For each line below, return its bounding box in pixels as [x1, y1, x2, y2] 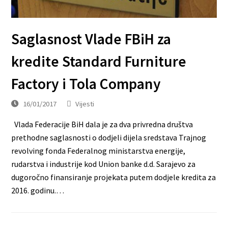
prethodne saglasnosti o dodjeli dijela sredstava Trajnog [11, 132, 207, 143]
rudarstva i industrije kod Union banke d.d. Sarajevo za [11, 159, 196, 169]
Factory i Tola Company [11, 74, 161, 94]
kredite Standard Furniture [11, 52, 187, 71]
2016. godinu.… [11, 185, 65, 196]
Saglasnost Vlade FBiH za [11, 30, 172, 49]
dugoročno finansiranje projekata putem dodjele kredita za [11, 172, 216, 183]
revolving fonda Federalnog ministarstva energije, [11, 146, 186, 156]
